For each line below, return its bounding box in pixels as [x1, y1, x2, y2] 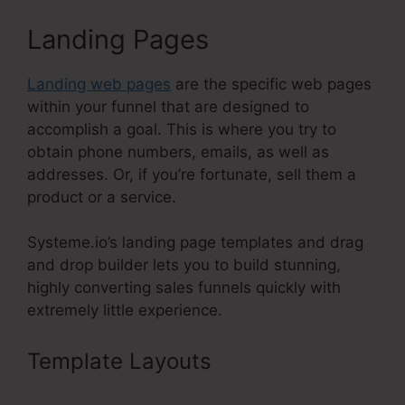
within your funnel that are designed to [27, 97, 309, 116]
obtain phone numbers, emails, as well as [27, 142, 329, 161]
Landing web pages [27, 74, 171, 93]
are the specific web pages [171, 74, 372, 93]
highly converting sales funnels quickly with [27, 278, 341, 297]
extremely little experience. [27, 301, 222, 320]
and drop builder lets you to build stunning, [27, 256, 341, 275]
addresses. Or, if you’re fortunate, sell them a [27, 165, 356, 184]
